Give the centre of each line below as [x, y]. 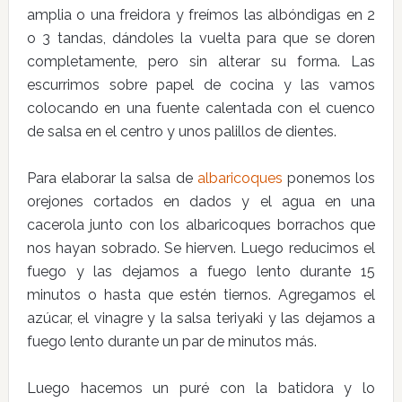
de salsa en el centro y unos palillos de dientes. [181, 131]
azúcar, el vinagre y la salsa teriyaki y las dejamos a [201, 318]
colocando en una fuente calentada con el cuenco [201, 108]
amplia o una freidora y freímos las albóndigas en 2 [201, 15]
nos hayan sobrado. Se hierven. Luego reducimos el [201, 248]
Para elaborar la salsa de [112, 178]
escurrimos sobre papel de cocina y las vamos [201, 85]
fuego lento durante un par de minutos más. [171, 341]
